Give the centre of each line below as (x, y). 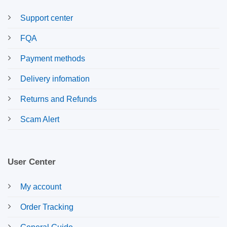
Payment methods (53, 59)
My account (41, 187)
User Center (32, 162)
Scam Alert (40, 120)
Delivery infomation (55, 79)
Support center (47, 18)
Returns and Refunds (59, 99)
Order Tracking (47, 207)
